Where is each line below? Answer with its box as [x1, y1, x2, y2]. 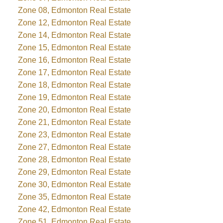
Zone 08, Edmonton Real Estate [17, 6, 131, 15]
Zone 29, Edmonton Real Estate [17, 168, 131, 177]
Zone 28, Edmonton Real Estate [17, 155, 131, 164]
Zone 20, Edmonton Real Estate [17, 106, 131, 114]
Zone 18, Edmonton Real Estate [17, 81, 131, 90]
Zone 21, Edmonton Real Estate [17, 118, 131, 127]
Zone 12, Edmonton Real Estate [17, 18, 131, 27]
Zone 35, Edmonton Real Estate [17, 193, 131, 202]
